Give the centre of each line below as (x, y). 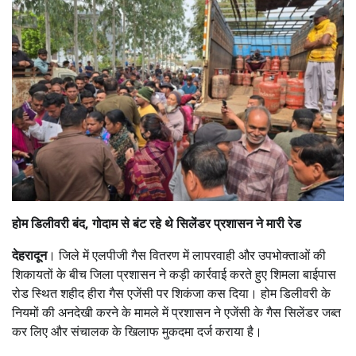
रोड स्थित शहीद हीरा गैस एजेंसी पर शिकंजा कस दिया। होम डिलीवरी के (171, 293)
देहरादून (29, 255)
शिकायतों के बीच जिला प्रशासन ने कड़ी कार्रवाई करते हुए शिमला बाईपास (174, 274)
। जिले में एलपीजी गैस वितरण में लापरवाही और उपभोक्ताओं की (186, 255)
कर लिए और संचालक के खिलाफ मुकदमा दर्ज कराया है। (137, 331)
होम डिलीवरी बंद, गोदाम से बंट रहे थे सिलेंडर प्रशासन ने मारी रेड (157, 223)
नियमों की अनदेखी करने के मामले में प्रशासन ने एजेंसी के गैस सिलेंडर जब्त (176, 312)
